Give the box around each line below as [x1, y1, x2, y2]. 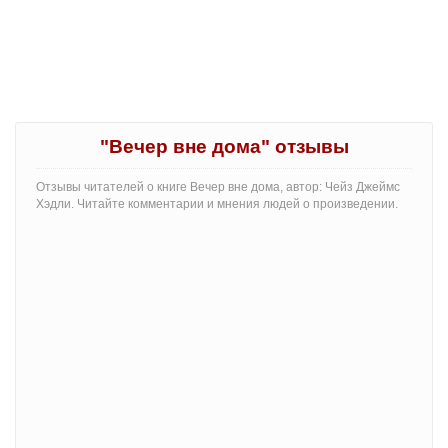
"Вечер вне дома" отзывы [99, 136, 349, 158]
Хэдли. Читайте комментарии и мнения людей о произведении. [36, 197, 398, 212]
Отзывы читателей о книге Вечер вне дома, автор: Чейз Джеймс [36, 180, 400, 195]
